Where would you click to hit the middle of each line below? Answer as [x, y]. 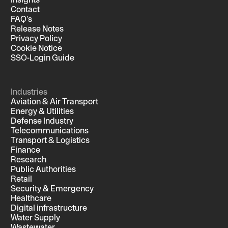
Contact [25, 9]
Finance [25, 149]
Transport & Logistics [50, 140]
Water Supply [35, 217]
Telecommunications [50, 130]
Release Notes [37, 28]
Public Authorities [43, 169]
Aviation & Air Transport [54, 101]
